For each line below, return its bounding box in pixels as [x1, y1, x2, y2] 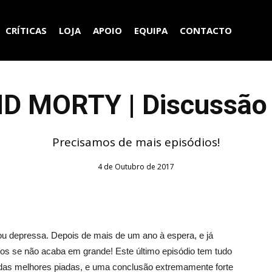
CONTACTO [179, 24, 232, 36]
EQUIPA [134, 24, 168, 36]
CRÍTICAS [5, 24, 47, 36]
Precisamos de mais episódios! [52, 134, 220, 150]
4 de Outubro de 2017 [98, 161, 174, 172]
